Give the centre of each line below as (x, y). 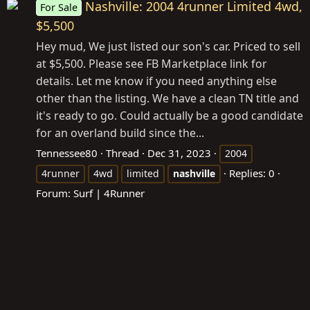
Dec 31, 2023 (179, 153)
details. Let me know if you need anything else (156, 81)
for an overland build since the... (120, 133)
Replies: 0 (252, 173)
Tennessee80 (67, 153)
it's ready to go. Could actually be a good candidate (170, 115)
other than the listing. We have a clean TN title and (167, 98)
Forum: (55, 193)
